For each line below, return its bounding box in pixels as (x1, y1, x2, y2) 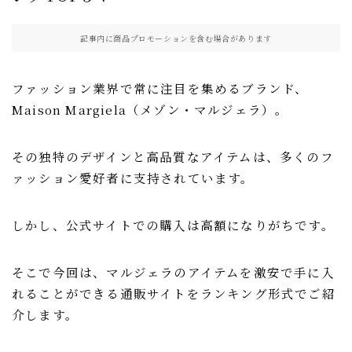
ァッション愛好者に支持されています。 (12, 169, 255, 187)
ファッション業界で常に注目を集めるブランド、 (12, 79, 309, 97)
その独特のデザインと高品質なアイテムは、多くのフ (12, 148, 334, 166)
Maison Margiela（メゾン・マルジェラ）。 (12, 101, 289, 119)
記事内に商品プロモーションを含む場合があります (80, 32, 272, 45)
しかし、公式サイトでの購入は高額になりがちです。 (12, 216, 335, 234)
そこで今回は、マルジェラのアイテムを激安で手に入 (12, 263, 335, 281)
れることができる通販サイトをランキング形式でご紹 (12, 284, 335, 302)
